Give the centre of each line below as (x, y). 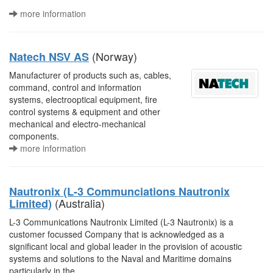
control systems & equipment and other (85, 112)
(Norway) (113, 56)
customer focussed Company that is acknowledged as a (117, 234)
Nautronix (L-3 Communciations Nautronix (119, 191)
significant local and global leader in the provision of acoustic (126, 246)
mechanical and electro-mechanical (77, 124)
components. (34, 136)
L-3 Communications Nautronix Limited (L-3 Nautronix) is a (121, 222)
